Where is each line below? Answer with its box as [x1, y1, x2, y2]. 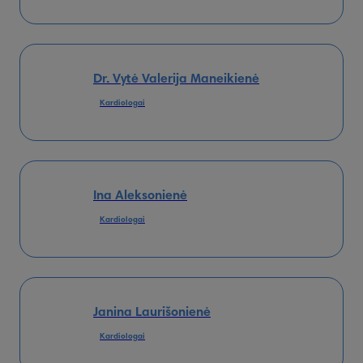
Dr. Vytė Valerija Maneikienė [93, 72, 259, 86]
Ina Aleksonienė [93, 189, 187, 203]
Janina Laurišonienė [93, 305, 211, 319]
